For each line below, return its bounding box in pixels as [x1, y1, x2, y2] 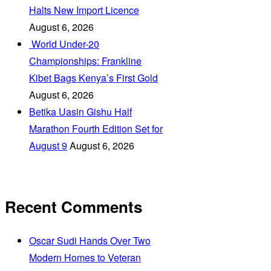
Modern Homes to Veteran [29, 250, 141, 264]
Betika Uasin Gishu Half [29, 104, 132, 119]
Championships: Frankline [29, 53, 142, 68]
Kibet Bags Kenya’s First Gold [29, 70, 158, 85]
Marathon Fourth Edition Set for [29, 121, 163, 135]
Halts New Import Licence [29, 2, 139, 17]
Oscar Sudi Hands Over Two [29, 233, 151, 247]
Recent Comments [5, 195, 142, 218]
